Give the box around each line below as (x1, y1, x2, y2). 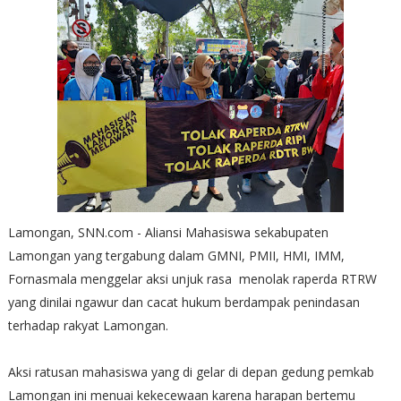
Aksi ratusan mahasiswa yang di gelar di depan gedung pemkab (7, 363, 374, 380)
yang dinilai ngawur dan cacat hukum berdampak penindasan (7, 293, 360, 311)
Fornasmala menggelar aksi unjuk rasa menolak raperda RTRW (7, 269, 377, 287)
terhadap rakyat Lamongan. (7, 316, 168, 334)
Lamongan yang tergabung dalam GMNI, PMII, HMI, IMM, (7, 246, 345, 264)
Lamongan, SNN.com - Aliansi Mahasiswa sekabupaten (7, 223, 328, 241)
